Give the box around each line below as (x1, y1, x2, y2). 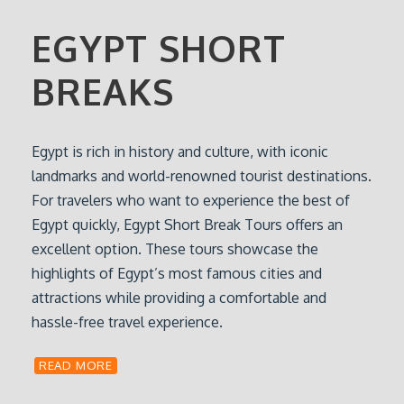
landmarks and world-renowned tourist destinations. (32, 167, 372, 185)
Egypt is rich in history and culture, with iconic (32, 142, 328, 161)
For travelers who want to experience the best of (32, 191, 350, 209)
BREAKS (32, 69, 174, 114)
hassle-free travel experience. (32, 313, 223, 331)
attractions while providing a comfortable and (32, 289, 326, 307)
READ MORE (38, 358, 113, 372)
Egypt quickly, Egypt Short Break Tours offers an (32, 216, 343, 234)
